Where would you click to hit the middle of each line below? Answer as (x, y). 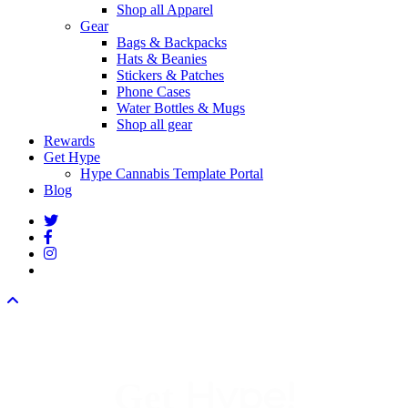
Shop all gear (154, 125)
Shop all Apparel (165, 10)
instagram (71, 253)
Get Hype (72, 158)
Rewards (69, 141)
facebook (69, 237)
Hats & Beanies (162, 59)
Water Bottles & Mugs (181, 108)
